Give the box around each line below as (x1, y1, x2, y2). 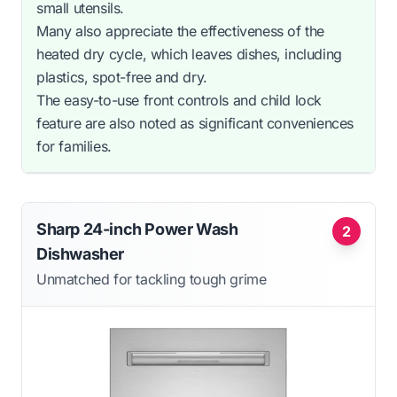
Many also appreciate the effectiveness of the (36, 21, 325, 40)
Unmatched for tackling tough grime (36, 269, 267, 288)
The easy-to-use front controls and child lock (36, 90, 323, 109)
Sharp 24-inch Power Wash (36, 219, 238, 238)
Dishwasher (36, 244, 124, 263)
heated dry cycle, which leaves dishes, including (36, 44, 342, 63)
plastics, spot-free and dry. (36, 67, 207, 86)
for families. (36, 136, 112, 155)
